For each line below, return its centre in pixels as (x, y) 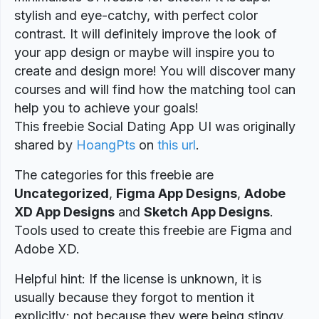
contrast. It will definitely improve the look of (146, 34)
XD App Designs (64, 212)
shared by (45, 145)
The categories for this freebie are (114, 175)
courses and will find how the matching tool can (155, 89)
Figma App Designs (177, 193)
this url (177, 145)
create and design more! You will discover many (155, 71)
